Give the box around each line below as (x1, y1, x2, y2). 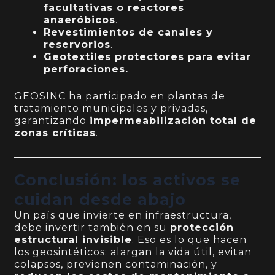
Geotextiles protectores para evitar (44, 51, 252, 63)
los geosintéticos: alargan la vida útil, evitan (14, 246, 252, 258)
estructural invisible (14, 234, 133, 246)
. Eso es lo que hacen (132, 234, 247, 246)
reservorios (44, 39, 111, 51)
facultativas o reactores (44, 2, 185, 14)
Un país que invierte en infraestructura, (14, 209, 232, 222)
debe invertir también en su (14, 222, 171, 234)
